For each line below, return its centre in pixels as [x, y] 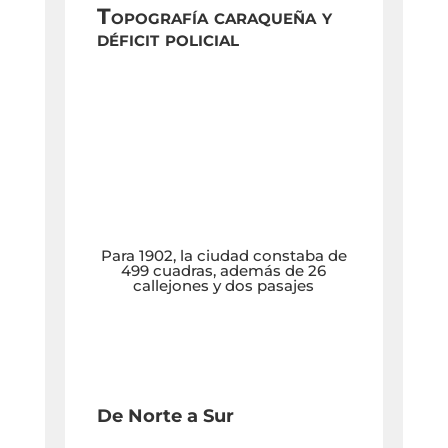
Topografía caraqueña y [214, 17]
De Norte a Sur [165, 415]
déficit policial [167, 39]
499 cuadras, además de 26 [224, 270]
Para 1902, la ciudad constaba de [223, 255]
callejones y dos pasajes [224, 285]
